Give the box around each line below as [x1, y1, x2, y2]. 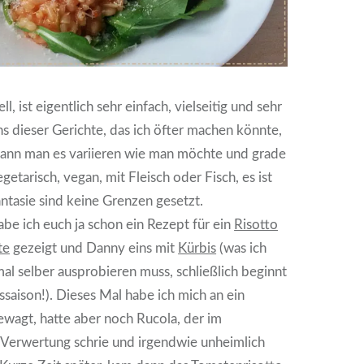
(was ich [216, 240, 267, 255]
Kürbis [178, 240, 217, 255]
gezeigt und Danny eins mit [10, 240, 179, 255]
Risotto [234, 217, 279, 232]
